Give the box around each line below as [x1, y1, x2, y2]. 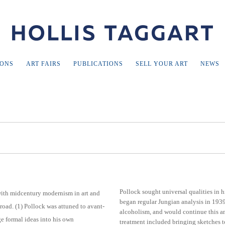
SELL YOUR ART [135, 60, 188, 67]
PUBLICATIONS [73, 60, 123, 67]
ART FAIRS [26, 60, 61, 67]
